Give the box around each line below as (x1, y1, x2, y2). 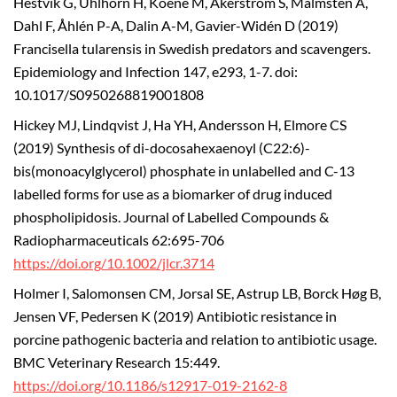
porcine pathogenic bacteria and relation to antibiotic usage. (13, 331, 377, 347)
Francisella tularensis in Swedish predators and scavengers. (13, 41, 370, 58)
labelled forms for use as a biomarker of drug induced (13, 185, 332, 202)
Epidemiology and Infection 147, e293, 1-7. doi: (13, 64, 298, 81)
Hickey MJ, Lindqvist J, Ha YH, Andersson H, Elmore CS (13, 116, 346, 133)
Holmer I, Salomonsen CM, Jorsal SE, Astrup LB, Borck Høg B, (13, 284, 381, 301)
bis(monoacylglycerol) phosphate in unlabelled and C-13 (13, 162, 354, 179)
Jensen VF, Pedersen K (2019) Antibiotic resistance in (13, 307, 337, 324)
